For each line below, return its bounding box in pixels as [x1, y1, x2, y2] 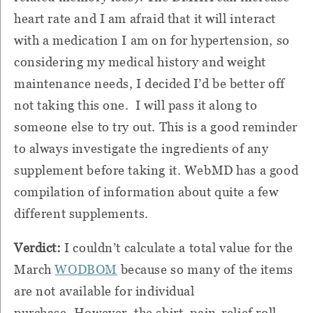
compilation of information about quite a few [14, 184, 279, 200]
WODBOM [54, 262, 117, 277]
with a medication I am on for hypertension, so [14, 33, 290, 48]
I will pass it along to [135, 98, 258, 113]
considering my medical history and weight [14, 54, 266, 70]
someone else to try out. [14, 119, 156, 135]
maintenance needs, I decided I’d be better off [14, 76, 285, 92]
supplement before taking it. [14, 163, 182, 178]
